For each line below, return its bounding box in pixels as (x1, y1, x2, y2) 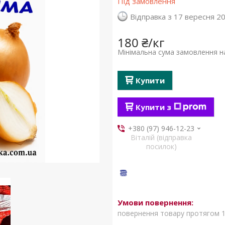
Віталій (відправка (131, 133, 192, 142)
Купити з (135, 102, 171, 112)
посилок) (146, 142, 177, 151)
